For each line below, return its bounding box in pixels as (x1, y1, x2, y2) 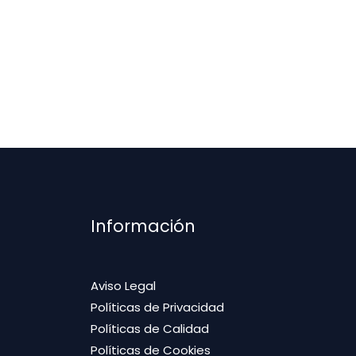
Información (90, 215, 195, 238)
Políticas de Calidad (90, 320, 209, 338)
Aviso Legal (90, 277, 156, 295)
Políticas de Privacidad (90, 299, 224, 316)
